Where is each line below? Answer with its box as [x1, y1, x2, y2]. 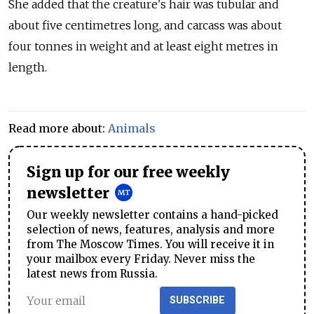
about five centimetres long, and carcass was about [8, 18, 282, 33]
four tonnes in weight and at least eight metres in [8, 39, 278, 54]
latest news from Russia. [27, 267, 158, 281]
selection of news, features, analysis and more [27, 223, 275, 237]
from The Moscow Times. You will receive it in [27, 238, 274, 252]
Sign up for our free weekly [27, 163, 230, 182]
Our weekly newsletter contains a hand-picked [27, 208, 278, 222]
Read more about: [8, 121, 108, 136]
